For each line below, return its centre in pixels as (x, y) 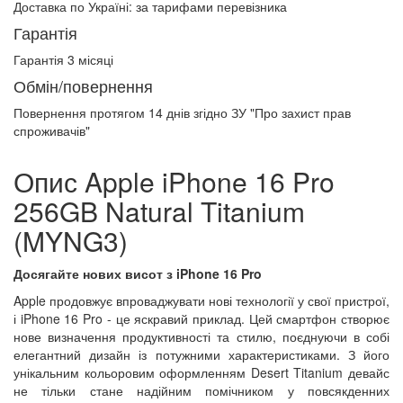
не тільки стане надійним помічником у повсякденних (201, 390)
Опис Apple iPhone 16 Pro (174, 181)
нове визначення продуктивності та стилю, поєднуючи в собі (201, 336)
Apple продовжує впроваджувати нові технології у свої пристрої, (201, 300)
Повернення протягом (81, 112)
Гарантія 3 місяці (63, 59)
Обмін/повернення (83, 85)
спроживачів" (52, 130)
